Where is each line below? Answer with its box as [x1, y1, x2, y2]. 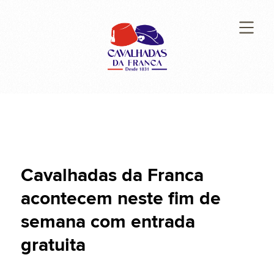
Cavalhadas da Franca [20, 165, 204, 187]
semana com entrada [20, 211, 195, 233]
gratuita [20, 234, 86, 256]
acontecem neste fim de [20, 188, 221, 210]
